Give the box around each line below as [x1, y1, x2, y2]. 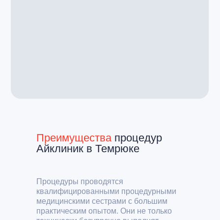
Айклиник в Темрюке [36, 142, 139, 155]
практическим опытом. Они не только [36, 207, 172, 215]
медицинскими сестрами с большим [36, 197, 167, 205]
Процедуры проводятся [36, 177, 123, 186]
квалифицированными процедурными [36, 187, 176, 195]
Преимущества [36, 132, 111, 144]
